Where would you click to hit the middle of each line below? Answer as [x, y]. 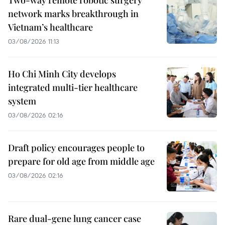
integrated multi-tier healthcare [73, 87]
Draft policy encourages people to [76, 147]
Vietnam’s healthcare [50, 27]
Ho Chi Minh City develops [62, 74]
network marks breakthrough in [73, 13]
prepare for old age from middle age [81, 161]
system [22, 101]
